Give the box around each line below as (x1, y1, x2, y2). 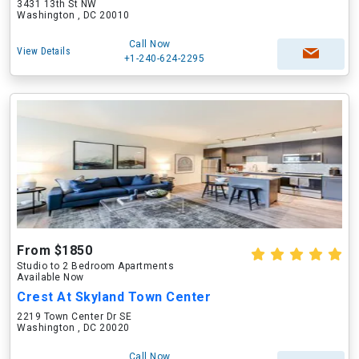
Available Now (17, 272, 84, 283)
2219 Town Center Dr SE (17, 311, 131, 322)
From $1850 (17, 243, 92, 258)
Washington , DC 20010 (17, 10, 130, 21)
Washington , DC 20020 (17, 322, 130, 333)
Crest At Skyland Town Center (17, 289, 211, 305)
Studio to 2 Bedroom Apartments (17, 260, 174, 272)
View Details (17, 46, 71, 57)
